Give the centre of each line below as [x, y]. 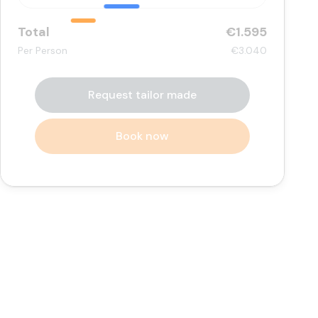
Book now [143, 136]
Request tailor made [143, 95]
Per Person [43, 50]
